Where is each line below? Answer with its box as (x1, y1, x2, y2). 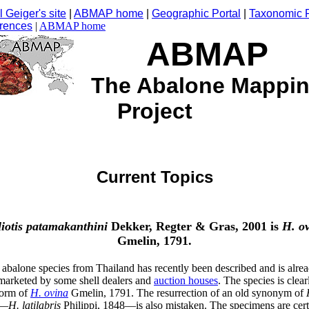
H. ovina (30, 286, 68, 299)
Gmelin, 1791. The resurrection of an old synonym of (68, 286, 306, 299)
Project (117, 99, 192, 123)
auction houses (154, 274, 218, 286)
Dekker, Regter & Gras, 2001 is (108, 219, 282, 233)
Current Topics (96, 167, 213, 186)
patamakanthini (26, 219, 108, 233)
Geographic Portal (152, 8, 241, 19)
